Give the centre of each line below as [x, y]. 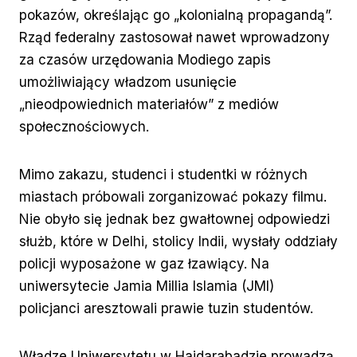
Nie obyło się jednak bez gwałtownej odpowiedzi [175, 220]
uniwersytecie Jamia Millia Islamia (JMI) [147, 286]
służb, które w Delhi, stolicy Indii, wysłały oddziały [178, 242]
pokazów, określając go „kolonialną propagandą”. [176, 16]
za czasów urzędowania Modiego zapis [145, 60]
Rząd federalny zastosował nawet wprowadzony [175, 38]
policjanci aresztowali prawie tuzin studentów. [166, 309]
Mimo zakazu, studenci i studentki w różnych [163, 175]
